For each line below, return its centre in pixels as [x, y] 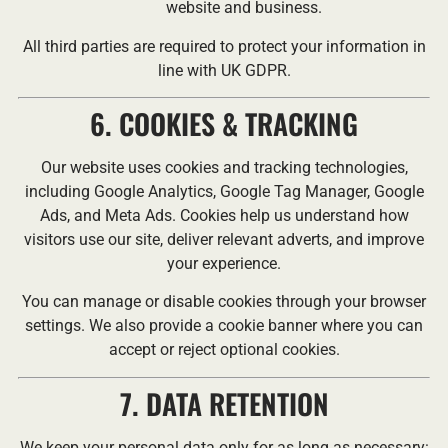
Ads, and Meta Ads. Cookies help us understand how [224, 216]
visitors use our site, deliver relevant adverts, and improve [224, 240]
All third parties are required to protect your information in [224, 46]
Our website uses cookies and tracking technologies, [224, 168]
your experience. [224, 264]
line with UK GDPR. [224, 70]
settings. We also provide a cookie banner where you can [224, 326]
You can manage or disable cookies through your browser [224, 302]
